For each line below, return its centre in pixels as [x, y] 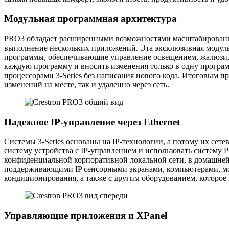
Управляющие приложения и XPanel [86, 216]
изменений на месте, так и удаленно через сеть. [87, 84]
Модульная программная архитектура [90, 19]
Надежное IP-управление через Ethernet [92, 122]
